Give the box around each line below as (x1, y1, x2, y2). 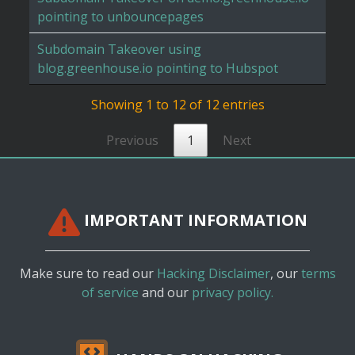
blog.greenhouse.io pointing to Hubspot (37, 59, 278, 78)
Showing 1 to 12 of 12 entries (90, 95, 265, 113)
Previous (105, 131, 158, 149)
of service (82, 283, 139, 301)
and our (139, 283, 192, 301)
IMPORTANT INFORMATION (79, 208, 307, 231)
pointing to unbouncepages (37, 8, 204, 26)
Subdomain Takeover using (37, 40, 201, 59)
